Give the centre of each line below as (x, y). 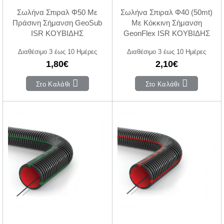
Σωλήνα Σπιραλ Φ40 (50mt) (167, 12)
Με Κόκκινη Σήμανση (166, 23)
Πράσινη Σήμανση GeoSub (57, 23)
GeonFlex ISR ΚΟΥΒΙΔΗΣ (166, 33)
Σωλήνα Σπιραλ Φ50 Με (57, 12)
